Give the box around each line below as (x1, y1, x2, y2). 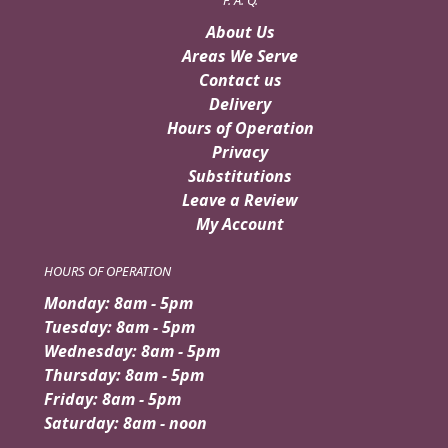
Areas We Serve (182, 44, 298, 67)
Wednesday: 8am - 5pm (44, 339, 220, 362)
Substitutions (188, 164, 292, 187)
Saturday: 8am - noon (44, 411, 207, 434)
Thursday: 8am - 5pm (44, 363, 204, 386)
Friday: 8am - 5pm (44, 387, 181, 410)
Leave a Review (182, 188, 298, 211)
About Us (205, 20, 275, 43)
